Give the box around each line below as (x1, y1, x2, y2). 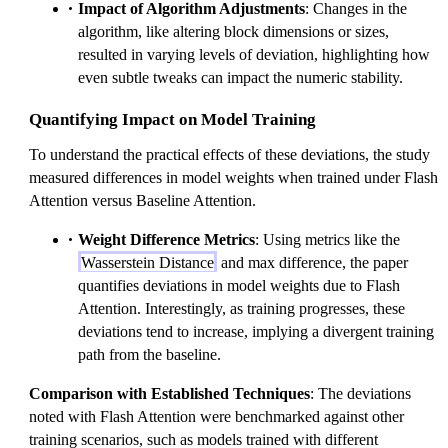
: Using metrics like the (255, 230, 400, 248)
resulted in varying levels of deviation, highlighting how (78, 45, 430, 63)
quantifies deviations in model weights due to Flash (78, 276, 400, 294)
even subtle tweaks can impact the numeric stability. (78, 68, 403, 86)
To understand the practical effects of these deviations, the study (29, 145, 430, 163)
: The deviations (310, 384, 411, 402)
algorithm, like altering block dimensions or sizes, (78, 22, 389, 40)
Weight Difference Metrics (78, 230, 255, 248)
